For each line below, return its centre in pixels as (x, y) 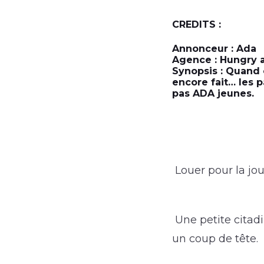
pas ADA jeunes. (213, 93)
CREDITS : (197, 25)
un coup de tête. (215, 238)
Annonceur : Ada (214, 48)
